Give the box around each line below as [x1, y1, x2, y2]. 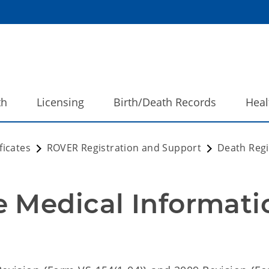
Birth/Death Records [113, 95, 216, 109]
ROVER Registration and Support [46, 141, 202, 154]
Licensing [37, 95, 84, 109]
